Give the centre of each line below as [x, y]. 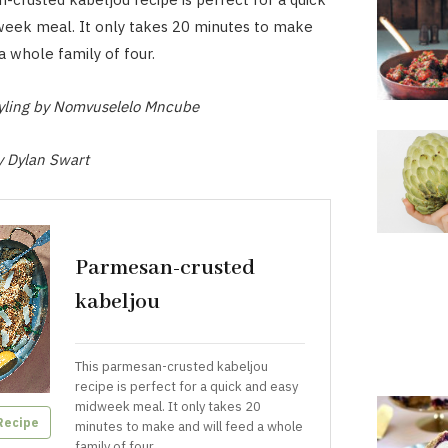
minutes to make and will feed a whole [188, 427]
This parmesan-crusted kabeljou [171, 367]
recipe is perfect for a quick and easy [186, 387]
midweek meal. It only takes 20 [167, 407]
